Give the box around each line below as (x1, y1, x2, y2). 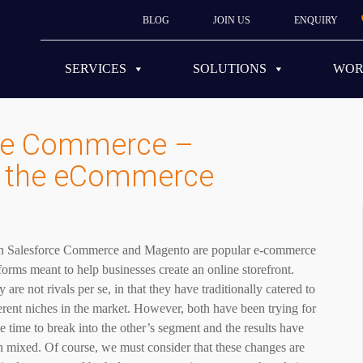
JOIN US (213, 15, 250, 26)
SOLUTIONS (193, 62, 267, 76)
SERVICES (65, 62, 126, 76)
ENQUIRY (294, 15, 338, 26)
